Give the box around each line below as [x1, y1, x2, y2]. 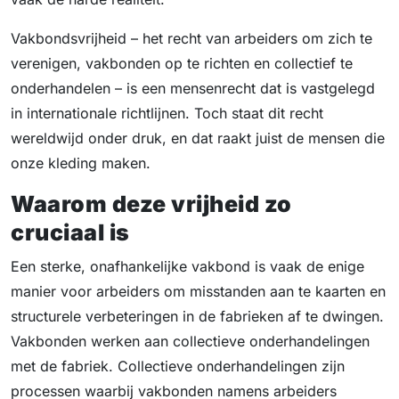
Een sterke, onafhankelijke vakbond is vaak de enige [11, 257, 364, 276]
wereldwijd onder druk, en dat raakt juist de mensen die [11, 129, 385, 148]
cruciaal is [11, 219, 130, 247]
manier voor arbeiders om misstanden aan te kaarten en [11, 282, 386, 301]
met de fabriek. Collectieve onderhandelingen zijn [11, 357, 345, 376]
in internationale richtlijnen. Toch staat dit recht [11, 104, 323, 123]
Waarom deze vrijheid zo [11, 191, 292, 218]
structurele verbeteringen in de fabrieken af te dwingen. [11, 307, 384, 326]
